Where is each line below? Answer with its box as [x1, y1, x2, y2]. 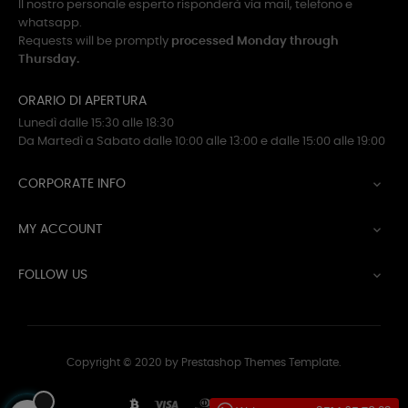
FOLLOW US [18, 269, 87, 281]
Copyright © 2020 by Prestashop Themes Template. [66, 357, 342, 368]
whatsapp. [18, 17, 82, 29]
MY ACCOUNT [18, 223, 103, 236]
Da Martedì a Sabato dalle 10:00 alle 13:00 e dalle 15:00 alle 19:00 [18, 136, 385, 148]
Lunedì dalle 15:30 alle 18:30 [18, 117, 174, 129]
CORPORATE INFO [18, 178, 126, 190]
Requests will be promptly [18, 36, 171, 47]
